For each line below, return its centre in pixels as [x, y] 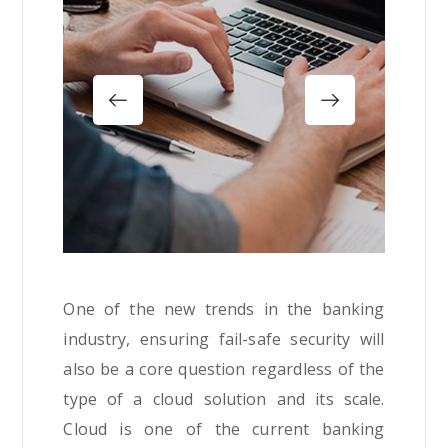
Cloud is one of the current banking [224, 429]
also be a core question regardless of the [224, 369]
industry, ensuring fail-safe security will [224, 339]
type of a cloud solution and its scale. [224, 399]
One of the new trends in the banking [224, 309]
